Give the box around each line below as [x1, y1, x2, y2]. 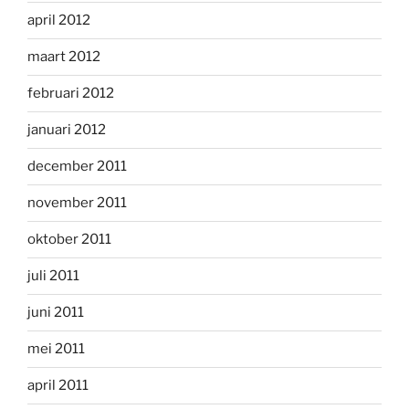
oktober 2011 [27, 231, 111, 248]
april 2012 [27, 12, 90, 29]
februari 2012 [27, 85, 114, 102]
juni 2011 [27, 304, 84, 321]
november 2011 [27, 194, 127, 212]
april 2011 [27, 377, 89, 394]
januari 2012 [27, 121, 106, 139]
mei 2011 [27, 341, 85, 358]
